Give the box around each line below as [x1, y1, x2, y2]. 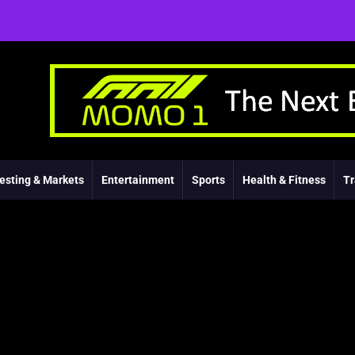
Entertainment [101, 174, 174, 186]
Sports [192, 174, 225, 186]
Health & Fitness [242, 174, 326, 186]
